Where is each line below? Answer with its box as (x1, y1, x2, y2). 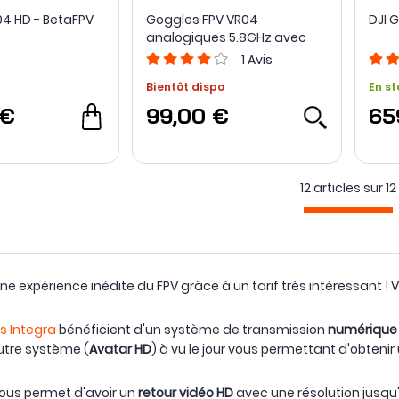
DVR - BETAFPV (145, 46, 232, 65)
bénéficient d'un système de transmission (56, 321, 328, 339)
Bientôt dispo (145, 79, 224, 95)
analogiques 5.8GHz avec (145, 28, 306, 47)
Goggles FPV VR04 (145, 11, 258, 29)
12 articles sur (299, 179, 383, 198)
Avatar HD (89, 340, 151, 359)
